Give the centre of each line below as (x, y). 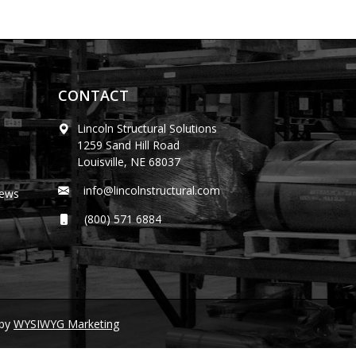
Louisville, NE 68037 (129, 162)
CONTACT (93, 95)
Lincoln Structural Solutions (147, 128)
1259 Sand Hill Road (128, 145)
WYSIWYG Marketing (66, 324)
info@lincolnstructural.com (149, 190)
